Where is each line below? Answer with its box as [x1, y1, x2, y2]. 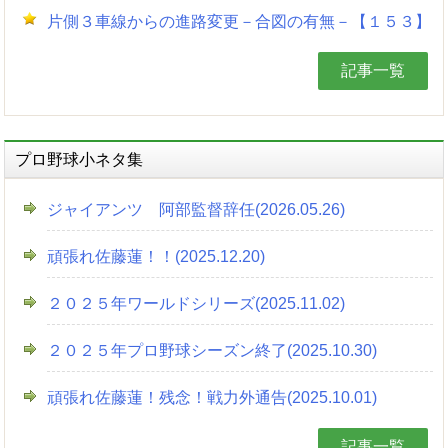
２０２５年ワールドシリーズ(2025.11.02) [47, 295, 346, 312]
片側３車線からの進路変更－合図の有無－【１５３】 [47, 13, 432, 30]
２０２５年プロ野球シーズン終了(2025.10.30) [47, 342, 378, 359]
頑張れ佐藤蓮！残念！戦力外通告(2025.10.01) [47, 389, 378, 406]
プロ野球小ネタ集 [15, 151, 144, 168]
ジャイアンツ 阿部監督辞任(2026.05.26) [47, 201, 346, 218]
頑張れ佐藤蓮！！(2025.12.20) [47, 248, 266, 265]
